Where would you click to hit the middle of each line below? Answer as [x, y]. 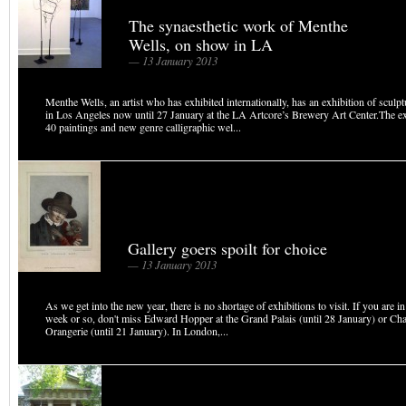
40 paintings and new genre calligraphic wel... [143, 127]
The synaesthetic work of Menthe [238, 25]
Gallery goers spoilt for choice [227, 248]
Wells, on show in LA [201, 44]
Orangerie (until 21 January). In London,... [137, 331]
